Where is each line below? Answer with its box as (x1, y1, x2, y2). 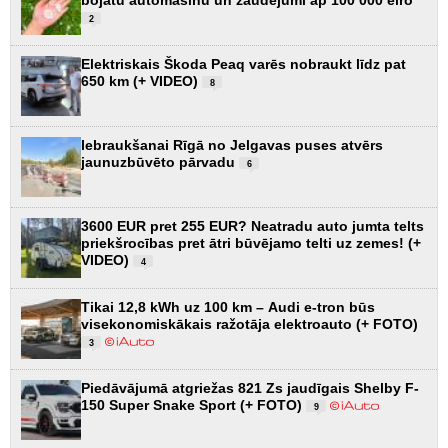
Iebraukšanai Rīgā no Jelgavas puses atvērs (81, 136, 383, 153)
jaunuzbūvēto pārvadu (81, 153, 239, 170)
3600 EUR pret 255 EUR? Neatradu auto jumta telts (81, 217, 424, 234)
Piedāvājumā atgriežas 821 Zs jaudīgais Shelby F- (81, 379, 419, 396)
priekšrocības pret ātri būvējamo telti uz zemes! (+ (81, 234, 421, 251)
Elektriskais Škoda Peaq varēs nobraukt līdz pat (81, 55, 406, 72)
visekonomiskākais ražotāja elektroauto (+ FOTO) (81, 315, 418, 332)
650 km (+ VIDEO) (81, 72, 202, 89)
